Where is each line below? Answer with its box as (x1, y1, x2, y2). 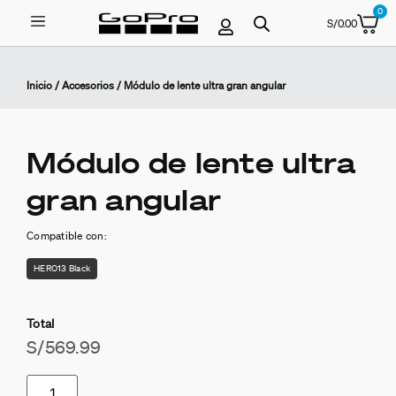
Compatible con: (27, 228, 107, 243)
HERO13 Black (34, 262, 90, 275)
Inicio (27, 78, 52, 93)
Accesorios (62, 78, 114, 93)
